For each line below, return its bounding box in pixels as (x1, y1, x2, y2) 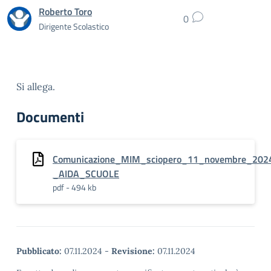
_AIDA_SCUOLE (53, 166, 119, 181)
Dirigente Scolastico (39, 19, 109, 33)
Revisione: (111, 246, 155, 256)
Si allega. (16, 80, 55, 93)
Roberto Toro (39, 4, 92, 19)
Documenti (16, 106, 84, 128)
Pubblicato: (16, 246, 62, 256)
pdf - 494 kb (53, 181, 96, 194)
